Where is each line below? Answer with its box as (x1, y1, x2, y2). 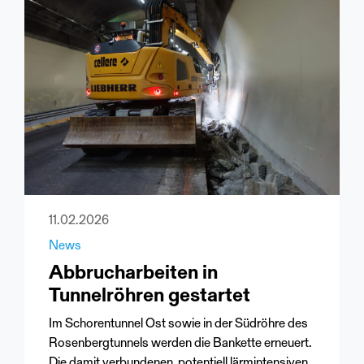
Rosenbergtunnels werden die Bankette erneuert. (49, 337, 312, 351)
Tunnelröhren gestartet (49, 287, 250, 307)
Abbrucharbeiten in (49, 264, 218, 284)
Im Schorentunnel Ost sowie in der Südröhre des (49, 318, 308, 331)
